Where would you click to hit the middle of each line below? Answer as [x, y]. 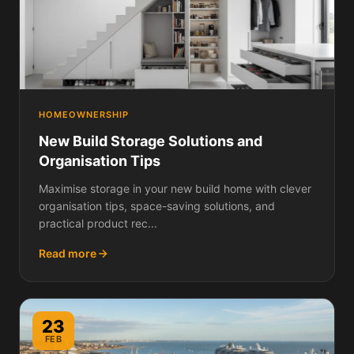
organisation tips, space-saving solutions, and [157, 206]
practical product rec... [98, 223]
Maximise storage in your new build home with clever [175, 188]
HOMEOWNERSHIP [84, 115]
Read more [68, 253]
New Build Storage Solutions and [151, 141]
